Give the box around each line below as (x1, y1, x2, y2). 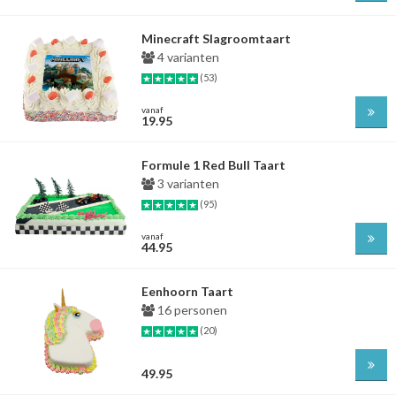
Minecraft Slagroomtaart (141, 31, 291, 46)
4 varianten (155, 49, 219, 65)
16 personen (155, 302, 227, 317)
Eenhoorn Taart (141, 284, 233, 299)
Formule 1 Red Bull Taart (141, 157, 286, 172)
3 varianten (155, 176, 219, 191)
